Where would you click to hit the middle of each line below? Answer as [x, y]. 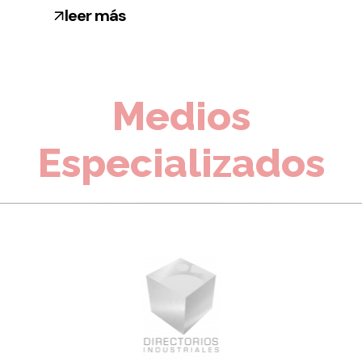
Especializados [181, 163]
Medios [181, 116]
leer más [95, 16]
